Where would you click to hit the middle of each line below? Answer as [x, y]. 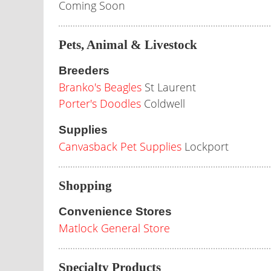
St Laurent [169, 87]
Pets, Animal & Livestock [128, 45]
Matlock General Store [114, 228]
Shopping [85, 186]
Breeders [84, 70]
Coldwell [163, 103]
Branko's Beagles [100, 87]
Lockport [205, 146]
